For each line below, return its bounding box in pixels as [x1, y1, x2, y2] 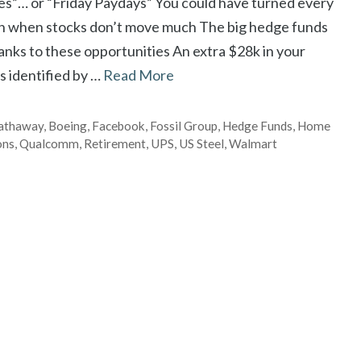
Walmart [229, 136, 277, 151]
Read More [103, 65, 174, 84]
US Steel [179, 136, 224, 151]
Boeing [48, 118, 88, 134]
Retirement [84, 136, 146, 151]
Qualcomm [19, 136, 79, 151]
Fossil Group [150, 118, 218, 134]
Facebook [92, 118, 146, 134]
